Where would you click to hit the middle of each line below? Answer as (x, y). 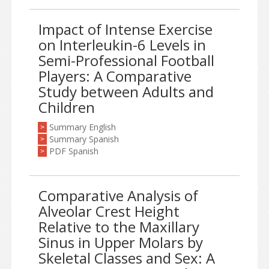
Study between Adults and (126, 92)
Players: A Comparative (115, 76)
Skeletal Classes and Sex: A (127, 258)
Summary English (83, 127)
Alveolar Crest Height (109, 211)
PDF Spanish (74, 151)
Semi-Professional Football (126, 60)
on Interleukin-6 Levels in (122, 45)
